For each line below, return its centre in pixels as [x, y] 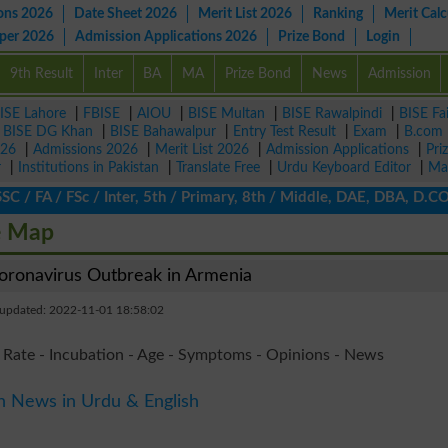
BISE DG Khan [48, 131]
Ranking [338, 13]
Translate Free [218, 167]
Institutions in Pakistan [88, 167]
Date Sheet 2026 [125, 13]
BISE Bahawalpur [163, 131]
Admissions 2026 [85, 149]
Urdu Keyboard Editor [344, 167]
